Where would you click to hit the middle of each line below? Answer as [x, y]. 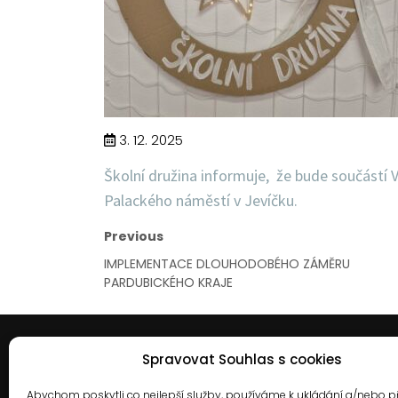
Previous [134, 236]
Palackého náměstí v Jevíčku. [203, 200]
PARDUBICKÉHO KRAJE [168, 283]
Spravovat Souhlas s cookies [243, 359]
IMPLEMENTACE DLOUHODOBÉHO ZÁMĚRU [227, 264]
